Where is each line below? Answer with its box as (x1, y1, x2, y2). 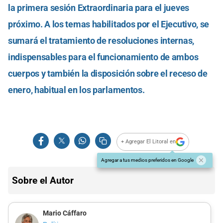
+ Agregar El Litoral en (121, 138, 176, 145)
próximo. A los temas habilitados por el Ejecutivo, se (8, 18, 210, 29)
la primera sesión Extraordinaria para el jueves (8, 2, 189, 13)
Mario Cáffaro (42, 209, 87, 218)
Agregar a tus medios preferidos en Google (101, 157, 194, 163)
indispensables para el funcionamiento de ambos (8, 51, 199, 62)
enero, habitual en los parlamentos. (8, 84, 145, 95)
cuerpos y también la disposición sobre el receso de (8, 68, 208, 79)
